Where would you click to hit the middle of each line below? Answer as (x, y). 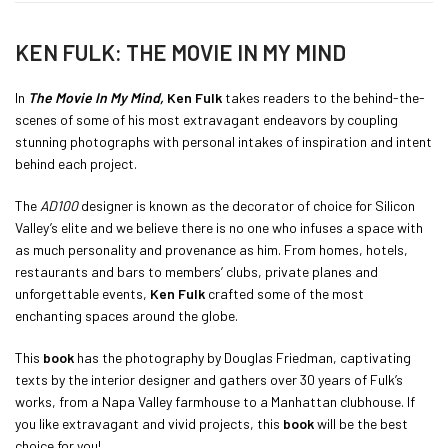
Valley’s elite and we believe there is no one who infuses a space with (219, 227)
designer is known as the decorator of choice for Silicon (246, 205)
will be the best (361, 423)
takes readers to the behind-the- (323, 97)
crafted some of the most (284, 293)
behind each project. (76, 163)
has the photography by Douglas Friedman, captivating (242, 357)
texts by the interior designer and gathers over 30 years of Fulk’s (209, 379)
